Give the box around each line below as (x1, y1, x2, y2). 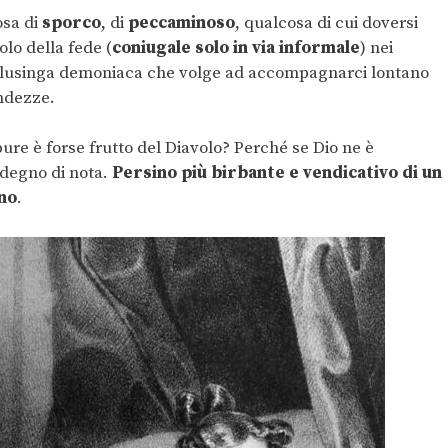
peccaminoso (128, 11, 235, 34)
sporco (42, 11, 101, 34)
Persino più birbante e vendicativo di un (112, 162, 442, 185)
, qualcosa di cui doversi (235, 11, 418, 34)
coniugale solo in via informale (112, 36, 360, 59)
